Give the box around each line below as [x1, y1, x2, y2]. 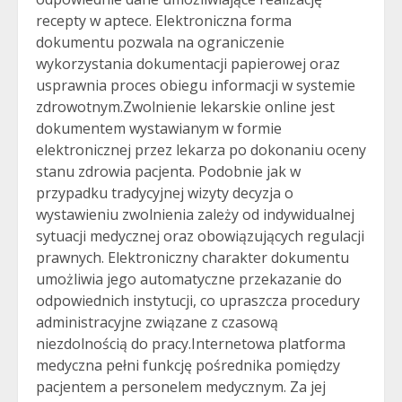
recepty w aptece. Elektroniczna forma [36, 11, 292, 31]
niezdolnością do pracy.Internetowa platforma [36, 334, 345, 354]
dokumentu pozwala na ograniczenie [36, 32, 284, 52]
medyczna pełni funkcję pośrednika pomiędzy [36, 355, 340, 375]
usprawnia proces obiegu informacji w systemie [36, 75, 355, 95]
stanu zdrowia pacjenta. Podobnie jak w [36, 162, 301, 181]
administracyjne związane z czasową [36, 312, 278, 332]
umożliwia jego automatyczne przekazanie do [36, 269, 342, 289]
